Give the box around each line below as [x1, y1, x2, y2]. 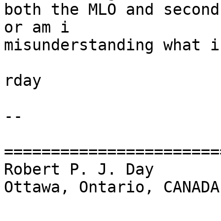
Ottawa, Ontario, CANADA [4, 178, 220, 196]
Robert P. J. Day [4, 160, 154, 179]
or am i [4, 18, 70, 37]
